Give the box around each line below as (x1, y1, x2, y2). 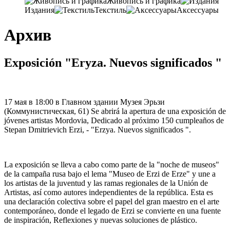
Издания (25, 6, 54, 14)
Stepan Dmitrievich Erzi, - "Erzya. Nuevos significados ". (4, 125, 191, 134)
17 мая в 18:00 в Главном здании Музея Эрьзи (4, 97, 165, 106)
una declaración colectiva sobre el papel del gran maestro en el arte (4, 197, 219, 206)
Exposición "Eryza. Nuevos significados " (4, 55, 222, 69)
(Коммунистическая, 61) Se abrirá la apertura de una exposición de (4, 106, 226, 116)
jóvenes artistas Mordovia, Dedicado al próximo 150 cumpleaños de (4, 116, 224, 125)
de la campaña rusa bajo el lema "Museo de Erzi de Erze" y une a (4, 169, 216, 178)
